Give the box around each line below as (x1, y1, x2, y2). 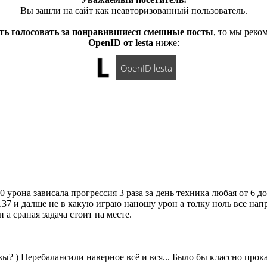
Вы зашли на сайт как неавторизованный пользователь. (20, 5, 247, 15)
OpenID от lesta (88, 37, 153, 48)
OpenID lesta (120, 61, 172, 74)
